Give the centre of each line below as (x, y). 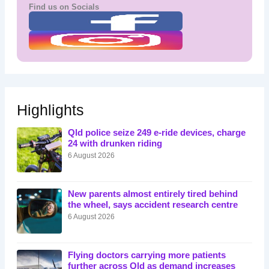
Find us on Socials (64, 7)
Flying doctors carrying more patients (147, 255)
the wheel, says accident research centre (153, 204)
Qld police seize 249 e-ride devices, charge (156, 132)
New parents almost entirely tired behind (153, 194)
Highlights (50, 110)
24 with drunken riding (115, 143)
